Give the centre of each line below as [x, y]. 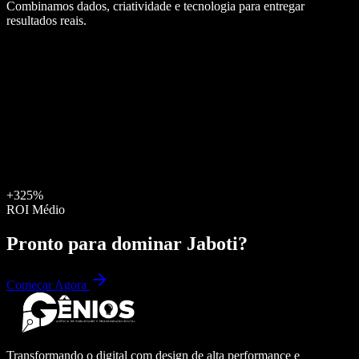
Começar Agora [48, 285]
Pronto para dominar [97, 243]
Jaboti [212, 243]
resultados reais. [46, 20]
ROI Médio [36, 209]
